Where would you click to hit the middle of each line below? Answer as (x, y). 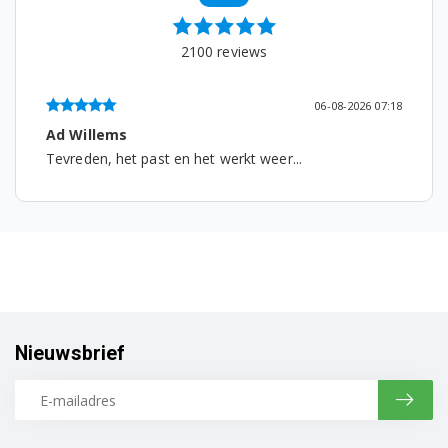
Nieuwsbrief (70, 354)
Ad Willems (86, 135)
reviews (240, 52)
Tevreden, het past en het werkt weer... (174, 159)
